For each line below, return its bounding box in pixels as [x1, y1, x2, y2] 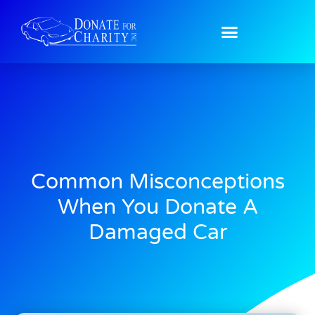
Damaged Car [88, 219, 227, 245]
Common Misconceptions [30, 168, 285, 195]
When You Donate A [57, 193, 258, 220]
